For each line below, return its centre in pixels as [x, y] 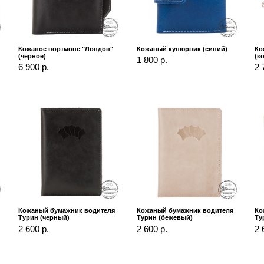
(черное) [32, 56]
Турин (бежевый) [164, 218]
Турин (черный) [44, 218]
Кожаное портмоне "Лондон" [65, 49]
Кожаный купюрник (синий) [182, 49]
